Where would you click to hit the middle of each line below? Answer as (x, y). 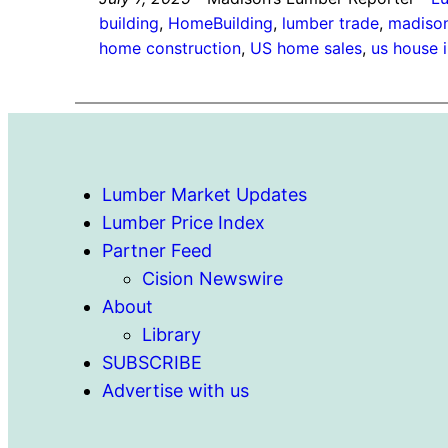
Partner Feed (157, 251)
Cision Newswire (213, 279)
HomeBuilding (221, 23)
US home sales (306, 48)
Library (172, 335)
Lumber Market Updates (205, 195)
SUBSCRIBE (152, 363)
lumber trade (331, 23)
